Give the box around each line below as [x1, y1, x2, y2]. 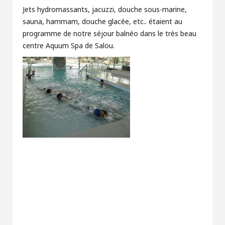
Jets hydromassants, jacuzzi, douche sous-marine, [23, 5, 187, 15]
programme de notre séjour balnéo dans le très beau [23, 29, 196, 39]
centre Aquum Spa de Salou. [23, 41, 119, 51]
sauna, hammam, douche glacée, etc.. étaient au [23, 17, 182, 27]
